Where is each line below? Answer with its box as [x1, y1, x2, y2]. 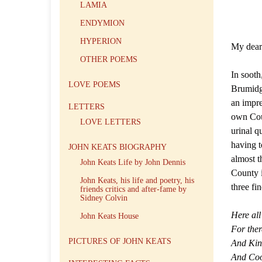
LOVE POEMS [68, 80, 120, 89]
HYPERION [80, 37, 122, 46]
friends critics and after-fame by [80, 185, 187, 194]
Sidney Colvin [80, 194, 127, 202]
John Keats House [80, 212, 139, 220]
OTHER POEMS [80, 55, 137, 64]
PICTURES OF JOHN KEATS [68, 237, 171, 246]
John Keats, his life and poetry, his [80, 176, 194, 185]
